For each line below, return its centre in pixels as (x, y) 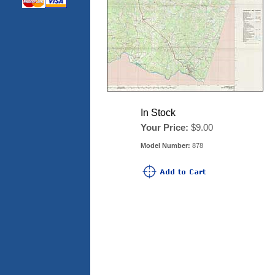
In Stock (158, 113)
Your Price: (165, 127)
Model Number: (165, 145)
